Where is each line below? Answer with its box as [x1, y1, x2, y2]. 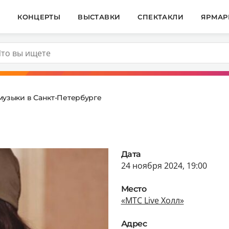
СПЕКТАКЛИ [138, 12, 184, 21]
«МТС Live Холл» [121, 194, 184, 206]
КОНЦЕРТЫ [17, 12, 61, 21]
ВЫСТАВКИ [78, 12, 121, 21]
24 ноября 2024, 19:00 [121, 159, 207, 171]
